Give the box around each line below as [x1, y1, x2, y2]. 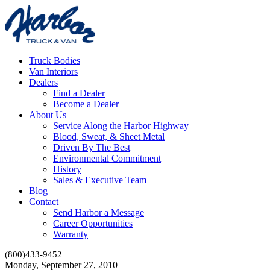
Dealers [29, 77, 58, 87]
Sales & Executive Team [53, 174, 146, 185]
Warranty [53, 228, 88, 239]
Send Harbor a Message [53, 207, 144, 218]
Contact [29, 196, 58, 207]
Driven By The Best [53, 142, 130, 152]
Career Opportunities [53, 218, 133, 228]
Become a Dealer [53, 98, 119, 109]
